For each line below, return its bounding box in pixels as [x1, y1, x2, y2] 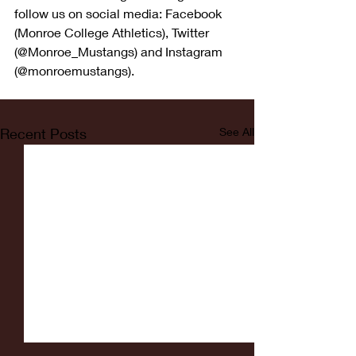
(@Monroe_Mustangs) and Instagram [14, 43, 226, 59]
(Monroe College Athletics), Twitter [14, 24, 212, 40]
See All [219, 124, 254, 138]
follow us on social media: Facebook [14, 5, 225, 21]
